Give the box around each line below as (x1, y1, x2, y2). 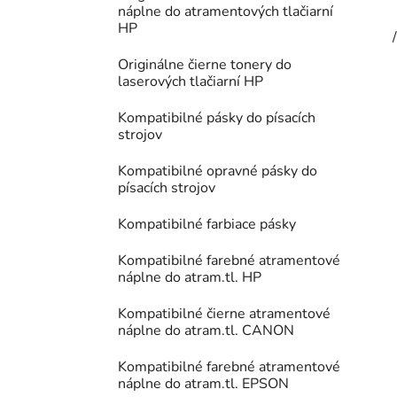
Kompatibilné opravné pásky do (118, 161, 317, 182)
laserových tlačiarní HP (118, 72, 263, 92)
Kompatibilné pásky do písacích (118, 108, 315, 128)
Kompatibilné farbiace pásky (118, 214, 296, 235)
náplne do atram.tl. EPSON (118, 374, 289, 394)
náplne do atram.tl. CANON (118, 321, 294, 341)
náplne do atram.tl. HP (118, 268, 261, 288)
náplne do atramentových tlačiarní (118, 2, 333, 22)
